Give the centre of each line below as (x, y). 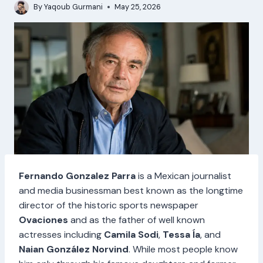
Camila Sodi (131, 234)
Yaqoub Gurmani (74, 7)
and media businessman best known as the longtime (131, 190)
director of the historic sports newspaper (109, 205)
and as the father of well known (136, 220)
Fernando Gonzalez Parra (77, 176)
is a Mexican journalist (183, 176)
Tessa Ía (181, 234)
